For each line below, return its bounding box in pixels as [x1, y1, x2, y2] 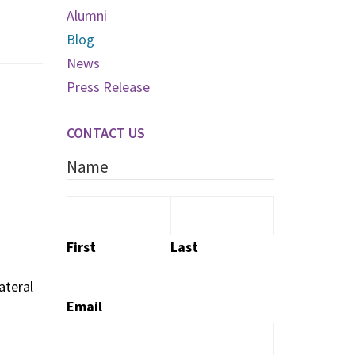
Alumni [66, 6, 107, 25]
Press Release [66, 77, 150, 96]
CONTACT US [66, 123, 145, 142]
